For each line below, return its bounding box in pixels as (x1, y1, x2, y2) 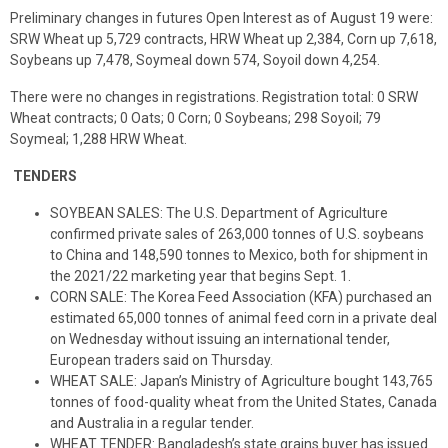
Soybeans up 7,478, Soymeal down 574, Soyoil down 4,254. (10, 52, 380, 68)
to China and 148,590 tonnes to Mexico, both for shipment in (50, 247, 428, 263)
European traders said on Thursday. (50, 352, 273, 368)
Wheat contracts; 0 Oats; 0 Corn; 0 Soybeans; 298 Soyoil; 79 (10, 110, 381, 126)
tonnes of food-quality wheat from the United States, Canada (50, 394, 437, 410)
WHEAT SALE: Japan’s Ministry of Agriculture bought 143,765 (50, 373, 433, 389)
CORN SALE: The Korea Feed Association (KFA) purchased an (50, 289, 432, 305)
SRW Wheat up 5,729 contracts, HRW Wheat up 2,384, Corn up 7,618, (10, 31, 437, 47)
